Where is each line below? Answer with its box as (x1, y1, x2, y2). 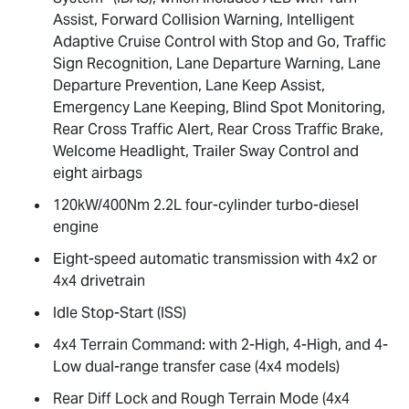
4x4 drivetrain (53, 271, 145, 291)
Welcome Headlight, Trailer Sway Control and (53, 142, 359, 162)
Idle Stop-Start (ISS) (53, 303, 186, 323)
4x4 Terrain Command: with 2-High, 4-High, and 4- (53, 335, 388, 355)
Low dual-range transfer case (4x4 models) (53, 357, 340, 377)
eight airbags (53, 163, 142, 184)
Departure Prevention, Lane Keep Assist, (53, 76, 325, 96)
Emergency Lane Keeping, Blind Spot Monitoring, (53, 98, 385, 118)
